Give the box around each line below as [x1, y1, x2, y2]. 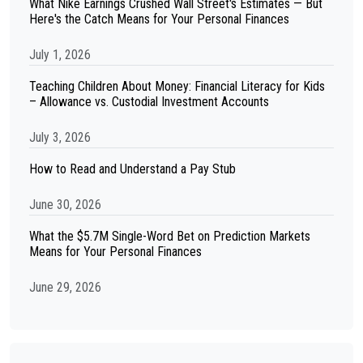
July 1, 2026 [29, 47, 91, 62]
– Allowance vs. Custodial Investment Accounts [29, 94, 269, 109]
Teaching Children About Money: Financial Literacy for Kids [29, 79, 325, 94]
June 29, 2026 [29, 280, 101, 295]
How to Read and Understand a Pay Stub [29, 161, 236, 177]
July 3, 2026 [29, 130, 91, 145]
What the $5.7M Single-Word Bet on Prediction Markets [29, 228, 310, 244]
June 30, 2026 [29, 197, 101, 212]
